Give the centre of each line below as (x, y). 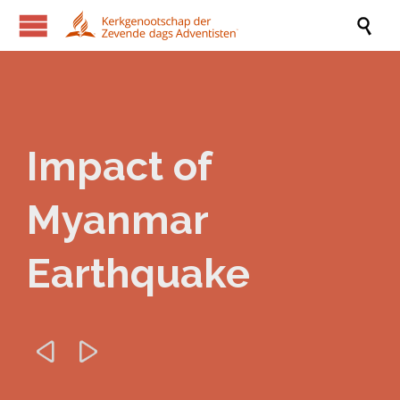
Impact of (119, 167)
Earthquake (138, 274)
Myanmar (117, 220)
